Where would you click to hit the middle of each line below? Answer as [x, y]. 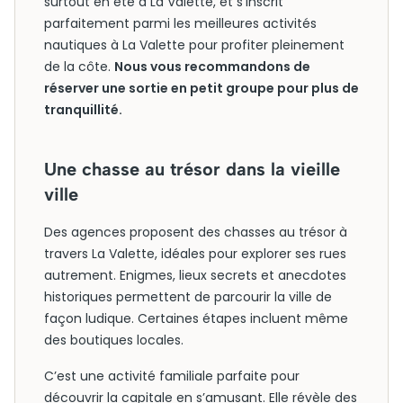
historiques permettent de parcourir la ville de [188, 297]
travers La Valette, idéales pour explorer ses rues [195, 254]
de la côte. [79, 67]
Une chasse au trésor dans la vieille [192, 169]
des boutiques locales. [114, 340]
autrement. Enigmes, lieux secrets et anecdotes [195, 275]
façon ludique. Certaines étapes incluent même [196, 318]
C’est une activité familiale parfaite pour [172, 376]
